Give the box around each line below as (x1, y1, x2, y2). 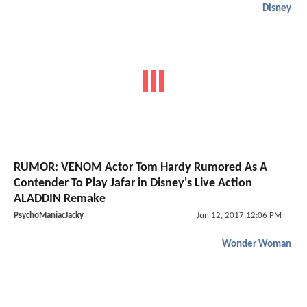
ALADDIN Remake (14, 193, 106, 206)
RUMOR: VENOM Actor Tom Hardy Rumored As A (14, 161, 267, 175)
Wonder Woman (222, 239, 291, 250)
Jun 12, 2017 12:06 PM (196, 211, 282, 221)
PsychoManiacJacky (14, 211, 84, 221)
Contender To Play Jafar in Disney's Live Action (14, 177, 252, 191)
